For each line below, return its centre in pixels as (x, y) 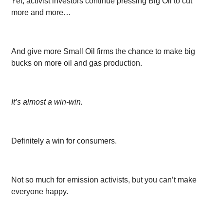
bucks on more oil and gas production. (77, 63)
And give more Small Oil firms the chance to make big (103, 51)
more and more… (41, 12)
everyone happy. (40, 191)
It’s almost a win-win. (47, 102)
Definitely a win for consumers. (64, 141)
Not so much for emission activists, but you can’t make (104, 180)
